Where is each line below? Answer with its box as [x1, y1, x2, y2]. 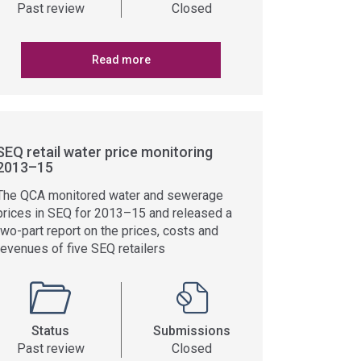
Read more [91, 53, 151, 66]
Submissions [153, 323, 230, 338]
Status [31, 323, 69, 338]
